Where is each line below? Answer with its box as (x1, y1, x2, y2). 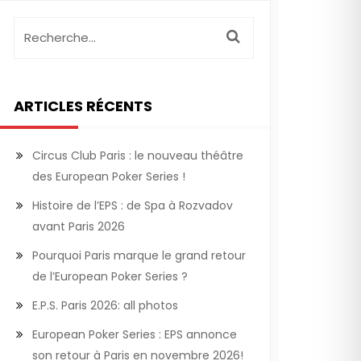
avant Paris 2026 (32, 218, 125, 234)
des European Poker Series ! (32, 168, 185, 185)
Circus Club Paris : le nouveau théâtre (32, 147, 243, 164)
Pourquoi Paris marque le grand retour (32, 247, 246, 263)
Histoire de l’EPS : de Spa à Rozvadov (32, 197, 233, 214)
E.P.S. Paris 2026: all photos (32, 297, 178, 313)
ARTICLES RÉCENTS (14, 96, 152, 116)
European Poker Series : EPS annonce (32, 326, 237, 342)
